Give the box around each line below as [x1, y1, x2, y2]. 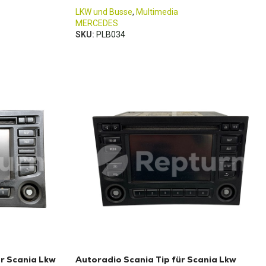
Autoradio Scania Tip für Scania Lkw [75, 254, 236, 265]
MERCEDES [75, 18, 118, 28]
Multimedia [136, 7, 178, 17]
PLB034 [96, 30, 125, 39]
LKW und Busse [75, 7, 132, 17]
